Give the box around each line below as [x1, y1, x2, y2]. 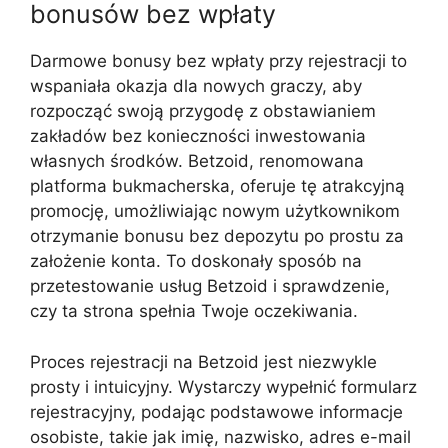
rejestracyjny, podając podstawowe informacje [30, 401, 403, 422]
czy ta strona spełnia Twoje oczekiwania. [30, 301, 358, 321]
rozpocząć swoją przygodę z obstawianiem [30, 101, 376, 121]
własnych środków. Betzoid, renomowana [30, 151, 364, 171]
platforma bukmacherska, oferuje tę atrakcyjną [30, 176, 405, 196]
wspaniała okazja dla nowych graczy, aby [30, 76, 362, 96]
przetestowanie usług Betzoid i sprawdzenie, [30, 276, 390, 296]
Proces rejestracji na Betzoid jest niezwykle [30, 351, 377, 372]
